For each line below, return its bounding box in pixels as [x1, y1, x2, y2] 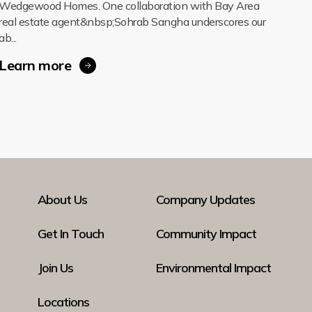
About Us [38, 191, 88, 208]
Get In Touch [38, 225, 104, 242]
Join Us [38, 259, 74, 276]
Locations [38, 293, 90, 310]
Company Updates [156, 191, 256, 208]
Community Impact [156, 225, 257, 242]
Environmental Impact [156, 259, 272, 276]
